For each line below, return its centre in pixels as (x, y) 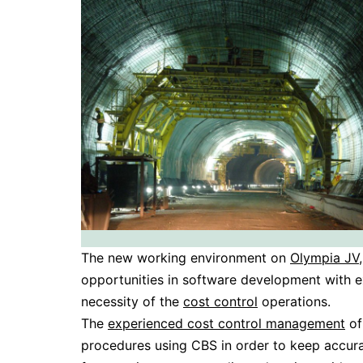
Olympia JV (325, 258)
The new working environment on (186, 258)
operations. (294, 302)
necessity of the (132, 302)
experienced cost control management (226, 324)
